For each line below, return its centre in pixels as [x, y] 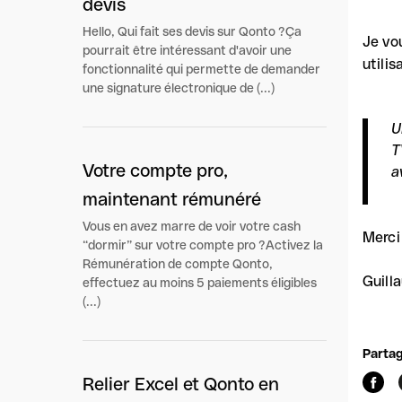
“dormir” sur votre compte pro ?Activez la [203, 245]
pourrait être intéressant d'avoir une [187, 50]
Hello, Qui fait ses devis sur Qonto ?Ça [192, 31]
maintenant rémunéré [172, 199]
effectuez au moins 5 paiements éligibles [200, 283]
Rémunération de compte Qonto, [178, 264]
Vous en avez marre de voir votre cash [192, 226]
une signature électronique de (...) [179, 88]
